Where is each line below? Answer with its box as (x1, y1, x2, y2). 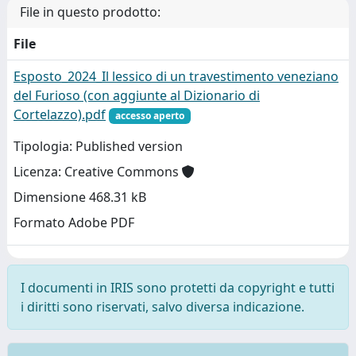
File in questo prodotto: (20, 2, 161, 21)
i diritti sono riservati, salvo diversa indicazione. (21, 297, 304, 315)
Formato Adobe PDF (14, 214, 134, 232)
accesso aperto (114, 108, 184, 122)
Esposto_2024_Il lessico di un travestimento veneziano (14, 67, 339, 85)
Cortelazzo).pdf (14, 105, 106, 123)
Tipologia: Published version (14, 137, 183, 156)
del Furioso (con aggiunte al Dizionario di (14, 86, 260, 104)
